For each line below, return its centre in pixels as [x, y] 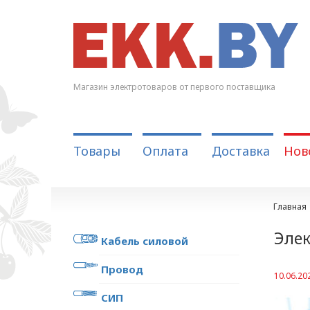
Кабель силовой [144, 241]
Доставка [240, 151]
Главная [290, 207]
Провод [122, 269]
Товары [97, 151]
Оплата [165, 151]
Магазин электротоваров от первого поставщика [174, 87]
